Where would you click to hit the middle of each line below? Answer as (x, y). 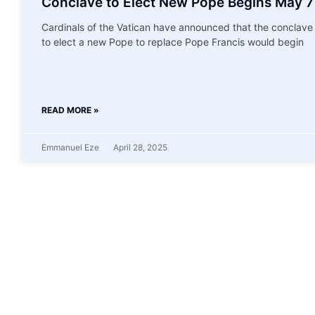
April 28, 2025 (139, 147)
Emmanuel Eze (71, 147)
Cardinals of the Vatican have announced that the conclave (177, 27)
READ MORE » (70, 110)
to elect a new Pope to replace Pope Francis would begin (173, 41)
